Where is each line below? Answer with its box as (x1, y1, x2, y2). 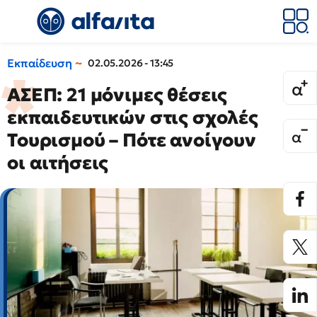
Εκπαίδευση (7, 56, 72, 70)
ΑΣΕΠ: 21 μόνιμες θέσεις (7, 83, 228, 106)
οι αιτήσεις (7, 151, 109, 174)
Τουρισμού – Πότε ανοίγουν (7, 129, 256, 151)
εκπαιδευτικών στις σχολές (7, 106, 258, 129)
